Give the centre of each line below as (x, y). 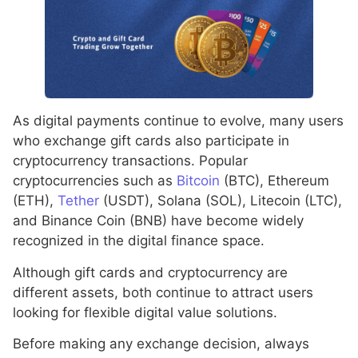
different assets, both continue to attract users (163, 292)
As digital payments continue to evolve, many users (178, 121)
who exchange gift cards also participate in (151, 141)
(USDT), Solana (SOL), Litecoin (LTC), (221, 201)
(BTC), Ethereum (274, 181)
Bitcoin (198, 181)
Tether (78, 201)
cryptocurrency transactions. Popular (130, 161)
